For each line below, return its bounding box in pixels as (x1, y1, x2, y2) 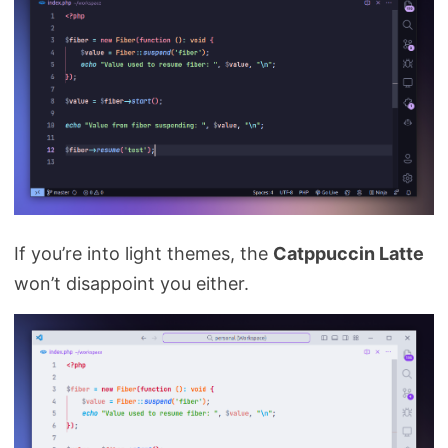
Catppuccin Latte (273, 243, 424, 265)
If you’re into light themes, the (14, 243, 273, 265)
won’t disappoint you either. (14, 273, 249, 295)
